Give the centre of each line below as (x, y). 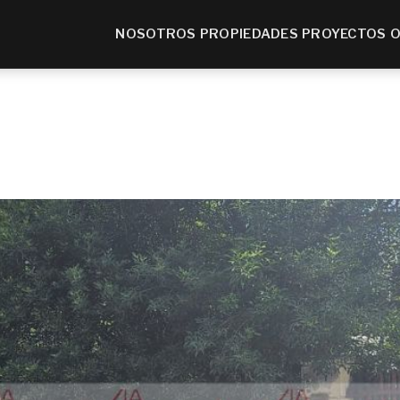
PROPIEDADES (249, 34)
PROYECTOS (344, 34)
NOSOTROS (156, 34)
